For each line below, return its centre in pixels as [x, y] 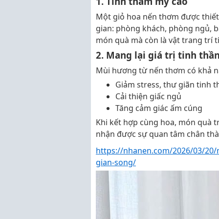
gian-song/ [116, 162]
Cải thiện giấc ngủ [148, 96]
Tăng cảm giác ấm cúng [159, 108]
